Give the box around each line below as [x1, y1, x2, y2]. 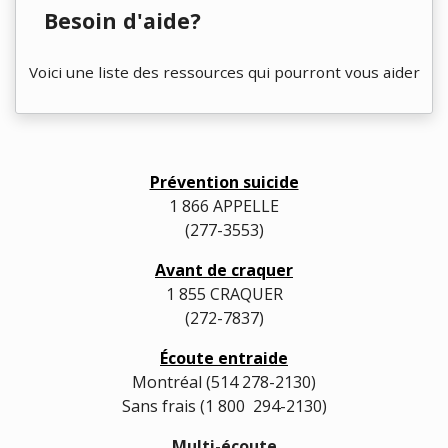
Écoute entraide [160, 347, 288, 369]
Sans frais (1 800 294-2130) [121, 395, 327, 417]
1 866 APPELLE [169, 195, 279, 217]
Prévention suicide [149, 171, 299, 193]
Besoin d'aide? [26, 6, 201, 35]
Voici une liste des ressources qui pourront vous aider [28, 62, 420, 82]
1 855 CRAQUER [165, 283, 283, 305]
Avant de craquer [155, 259, 293, 281]
